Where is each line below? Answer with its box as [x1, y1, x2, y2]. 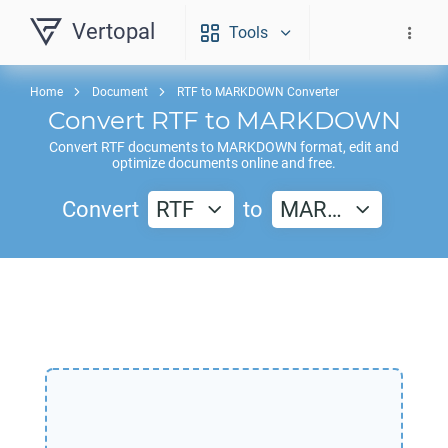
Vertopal [72, 19, 155, 44]
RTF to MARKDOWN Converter [177, 85, 339, 99]
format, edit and [297, 139, 399, 155]
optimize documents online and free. [112, 155, 336, 171]
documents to [125, 139, 217, 155]
